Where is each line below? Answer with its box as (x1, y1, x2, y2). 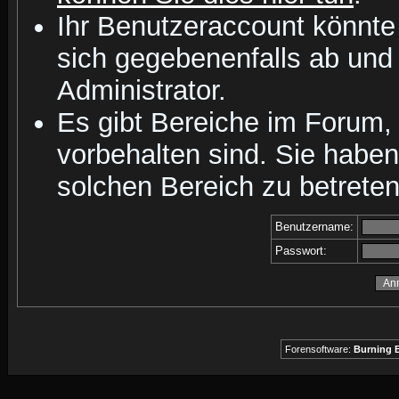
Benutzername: (275, 220, 354, 233)
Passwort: (275, 244, 327, 257)
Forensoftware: (284, 344, 354, 354)
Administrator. (57, 75, 226, 106)
